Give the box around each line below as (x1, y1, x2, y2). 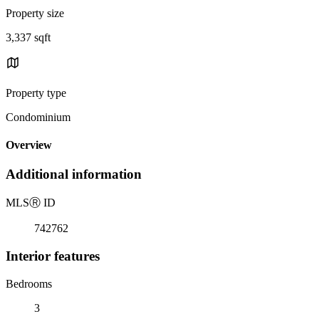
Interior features (6, 248, 100, 263)
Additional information (6, 167, 142, 182)
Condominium (6, 110, 70, 123)
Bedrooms (6, 277, 52, 290)
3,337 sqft (6, 31, 51, 43)
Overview (6, 139, 52, 152)
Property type (6, 86, 66, 99)
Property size (6, 6, 64, 19)
